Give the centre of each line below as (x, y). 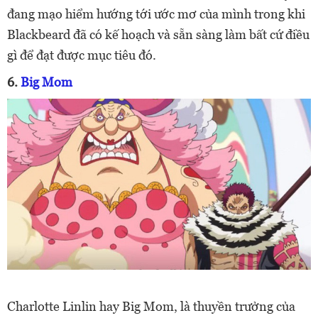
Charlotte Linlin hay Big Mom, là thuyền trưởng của (151, 306)
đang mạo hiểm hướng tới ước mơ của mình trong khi (156, 14)
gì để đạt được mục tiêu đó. (82, 55)
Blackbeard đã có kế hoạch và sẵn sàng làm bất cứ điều (158, 35)
